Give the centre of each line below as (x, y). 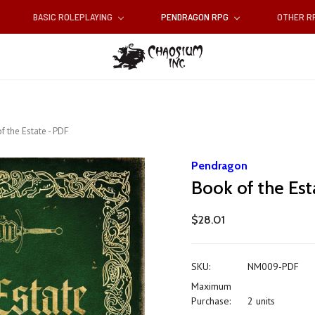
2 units (261, 301)
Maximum (212, 287)
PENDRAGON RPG (196, 17)
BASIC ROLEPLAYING (73, 17)
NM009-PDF (273, 267)
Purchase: (211, 301)
